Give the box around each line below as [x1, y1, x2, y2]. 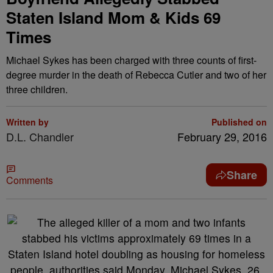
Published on [211, 116, 267, 128]
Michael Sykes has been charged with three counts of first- [6, 53, 257, 67]
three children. [6, 82, 68, 96]
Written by [6, 116, 49, 128]
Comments [6, 173, 53, 187]
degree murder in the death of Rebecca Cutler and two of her [6, 68, 266, 82]
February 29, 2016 [177, 129, 267, 144]
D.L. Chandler [6, 129, 74, 144]
